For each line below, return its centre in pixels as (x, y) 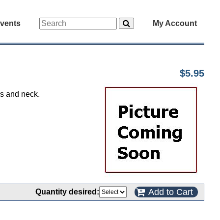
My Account (175, 23)
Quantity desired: (67, 192)
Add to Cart (171, 192)
